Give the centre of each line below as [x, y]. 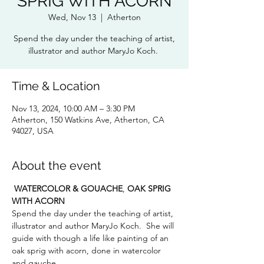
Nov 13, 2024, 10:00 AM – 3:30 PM [73, 108]
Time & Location [56, 86]
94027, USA [33, 131]
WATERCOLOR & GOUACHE [68, 189]
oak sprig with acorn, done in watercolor [88, 250]
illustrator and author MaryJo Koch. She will [94, 226]
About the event [57, 166]
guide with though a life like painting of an [91, 238]
